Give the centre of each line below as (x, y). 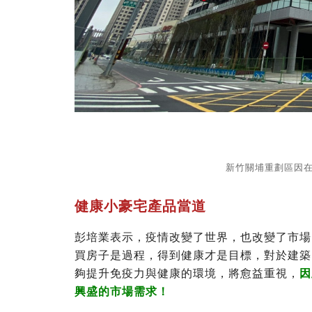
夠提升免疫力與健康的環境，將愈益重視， (187, 274)
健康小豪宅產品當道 (140, 206)
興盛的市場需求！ (122, 292)
